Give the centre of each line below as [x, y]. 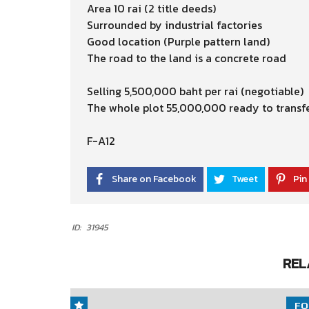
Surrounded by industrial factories [175, 25]
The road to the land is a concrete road [187, 58]
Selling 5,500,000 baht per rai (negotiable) [195, 91]
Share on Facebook [154, 179]
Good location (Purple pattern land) [178, 41]
